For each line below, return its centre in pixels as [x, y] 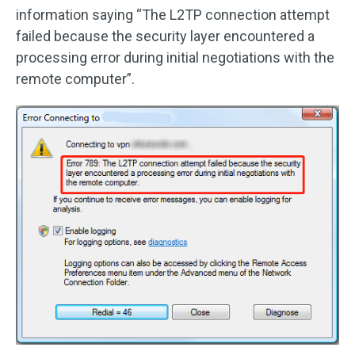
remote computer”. [75, 79]
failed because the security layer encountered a [165, 36]
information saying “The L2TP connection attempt [173, 15]
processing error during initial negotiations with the [175, 57]
